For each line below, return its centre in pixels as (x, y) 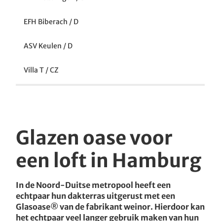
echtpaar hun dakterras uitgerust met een (95, 196)
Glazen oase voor (94, 138)
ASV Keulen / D (48, 46)
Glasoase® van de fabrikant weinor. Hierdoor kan (110, 207)
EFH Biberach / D (51, 22)
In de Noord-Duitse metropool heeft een (93, 185)
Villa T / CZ (41, 70)
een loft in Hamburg (109, 160)
